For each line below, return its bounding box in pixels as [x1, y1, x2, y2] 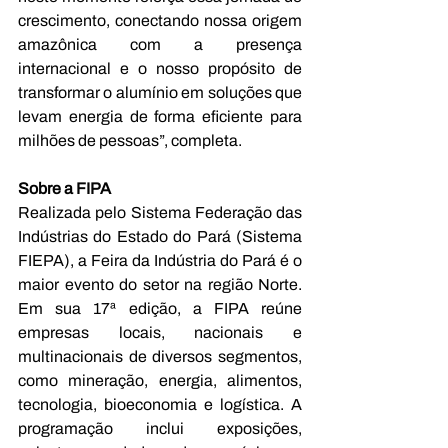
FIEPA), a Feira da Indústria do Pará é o [18, 251, 302, 269]
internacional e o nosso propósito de [18, 59, 302, 77]
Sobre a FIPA [18, 179, 111, 197]
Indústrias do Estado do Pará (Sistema [18, 227, 302, 245]
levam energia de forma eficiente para [18, 107, 302, 125]
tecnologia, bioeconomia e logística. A [18, 395, 302, 413]
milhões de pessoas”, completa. [18, 131, 242, 149]
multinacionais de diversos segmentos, [18, 347, 302, 365]
